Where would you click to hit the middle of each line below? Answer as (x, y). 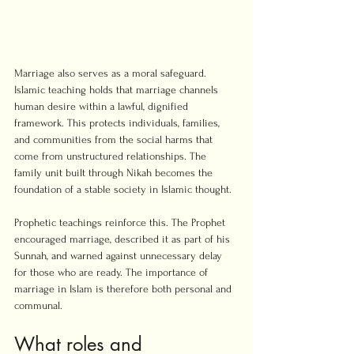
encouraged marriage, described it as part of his (124, 239)
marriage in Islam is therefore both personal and (124, 289)
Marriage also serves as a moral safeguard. (112, 73)
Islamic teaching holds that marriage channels (118, 90)
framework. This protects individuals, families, (119, 123)
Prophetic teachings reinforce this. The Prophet (121, 222)
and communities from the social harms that (115, 139)
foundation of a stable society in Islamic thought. (123, 189)
